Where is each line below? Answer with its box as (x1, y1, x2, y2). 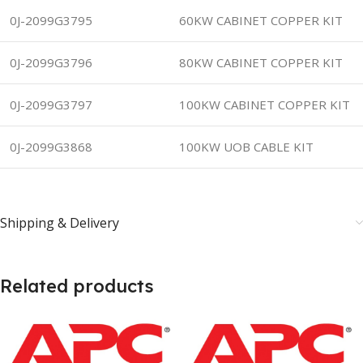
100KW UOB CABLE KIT (179, 138, 314, 155)
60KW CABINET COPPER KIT (179, 11, 343, 28)
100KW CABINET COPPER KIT (179, 96, 350, 113)
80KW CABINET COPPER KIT (179, 53, 343, 70)
